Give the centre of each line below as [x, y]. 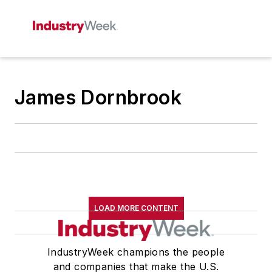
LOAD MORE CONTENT [136, 208]
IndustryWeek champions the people [136, 252]
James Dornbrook [98, 97]
